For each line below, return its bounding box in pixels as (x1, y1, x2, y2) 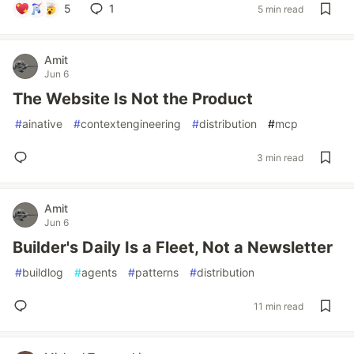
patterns (135, 265, 179, 279)
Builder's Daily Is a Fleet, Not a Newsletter (13, 238, 333, 257)
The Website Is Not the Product (13, 89, 253, 108)
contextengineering (81, 117, 181, 130)
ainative (22, 117, 62, 130)
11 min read (254, 299, 303, 312)
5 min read (258, 2, 303, 15)
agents (81, 265, 117, 279)
